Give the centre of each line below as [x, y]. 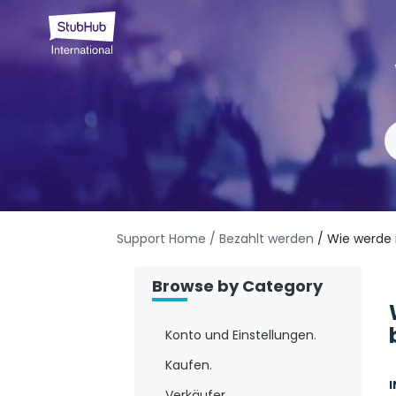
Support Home [161, 239]
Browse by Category [237, 286]
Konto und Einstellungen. [241, 335]
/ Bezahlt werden [262, 239]
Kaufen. [189, 366]
